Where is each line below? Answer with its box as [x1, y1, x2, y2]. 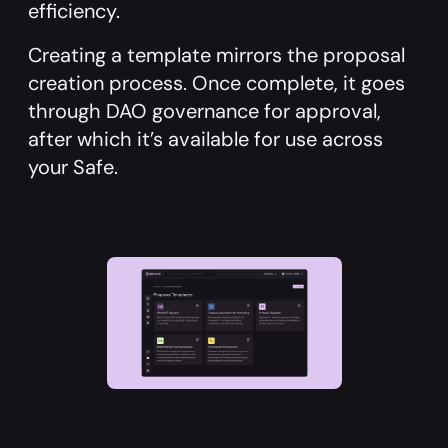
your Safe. [28, 154, 118, 180]
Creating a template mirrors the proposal [28, 42, 405, 68]
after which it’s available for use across [28, 126, 383, 152]
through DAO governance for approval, [28, 98, 381, 124]
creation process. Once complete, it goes [28, 70, 405, 96]
